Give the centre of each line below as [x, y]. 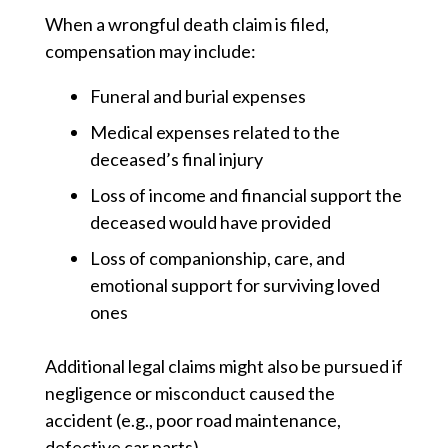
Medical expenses [160, 132]
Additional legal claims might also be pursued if [224, 366]
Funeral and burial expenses [198, 96]
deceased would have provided [210, 222]
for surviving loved [306, 285]
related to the [285, 132]
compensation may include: [150, 51]
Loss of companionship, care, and [217, 258]
